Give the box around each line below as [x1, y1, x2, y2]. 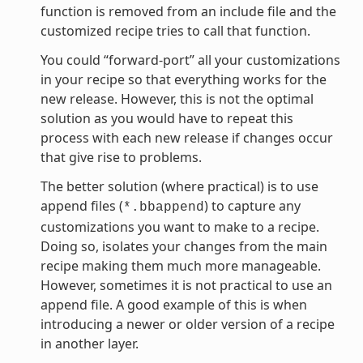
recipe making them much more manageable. [40, 256, 321, 275]
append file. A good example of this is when [40, 295, 307, 314]
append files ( [40, 196, 123, 215]
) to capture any [203, 196, 301, 215]
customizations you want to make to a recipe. [40, 217, 319, 236]
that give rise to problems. [40, 147, 202, 166]
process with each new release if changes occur [40, 128, 333, 147]
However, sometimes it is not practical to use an [40, 275, 332, 294]
